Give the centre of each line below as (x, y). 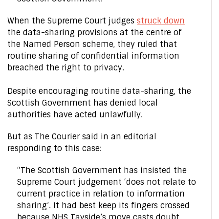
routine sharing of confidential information (93, 56)
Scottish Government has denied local (83, 103)
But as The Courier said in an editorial (82, 137)
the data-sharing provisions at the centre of (94, 33)
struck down (161, 21)
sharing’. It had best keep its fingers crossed (103, 206)
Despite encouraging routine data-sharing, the (99, 91)
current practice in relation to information (101, 194)
